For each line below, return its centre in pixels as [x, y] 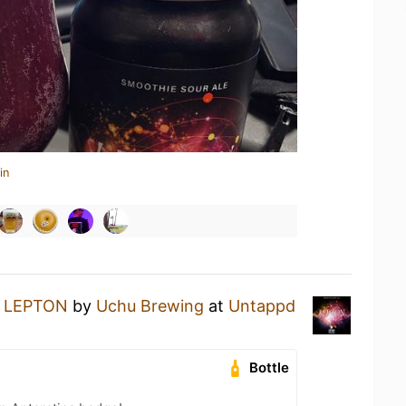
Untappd [262, 305]
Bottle [270, 367]
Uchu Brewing [150, 305]
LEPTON [36, 305]
